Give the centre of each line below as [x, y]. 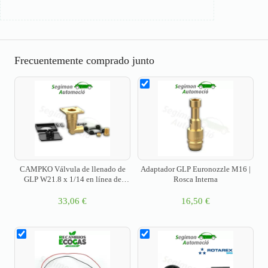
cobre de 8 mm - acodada [72, 190]
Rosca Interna [196, 179]
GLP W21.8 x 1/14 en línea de [72, 179]
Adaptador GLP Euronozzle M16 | [196, 169]
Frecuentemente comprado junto [84, 61]
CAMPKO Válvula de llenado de [72, 169]
